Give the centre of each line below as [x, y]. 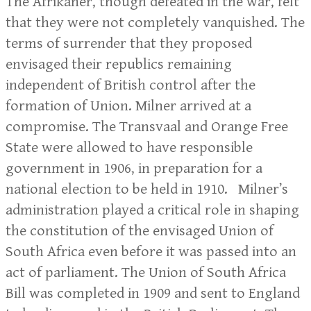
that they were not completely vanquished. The [155, 23]
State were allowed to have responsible [129, 148]
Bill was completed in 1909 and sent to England [153, 294]
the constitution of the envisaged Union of [140, 231]
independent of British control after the [131, 85]
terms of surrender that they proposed [129, 44]
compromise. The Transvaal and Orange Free [147, 127]
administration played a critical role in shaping [152, 210]
